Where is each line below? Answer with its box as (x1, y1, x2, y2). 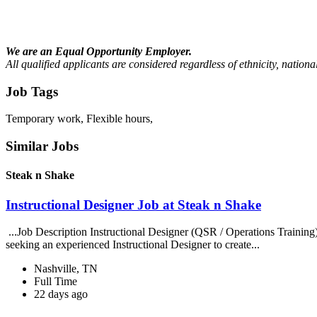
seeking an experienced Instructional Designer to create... (6, 238, 263, 251)
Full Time (34, 275, 77, 288)
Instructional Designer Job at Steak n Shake (6, 197, 261, 212)
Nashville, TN (34, 263, 98, 275)
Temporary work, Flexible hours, (6, 113, 153, 125)
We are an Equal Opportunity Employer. (6, 45, 192, 57)
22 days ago (34, 288, 88, 301)
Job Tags (6, 83, 58, 99)
